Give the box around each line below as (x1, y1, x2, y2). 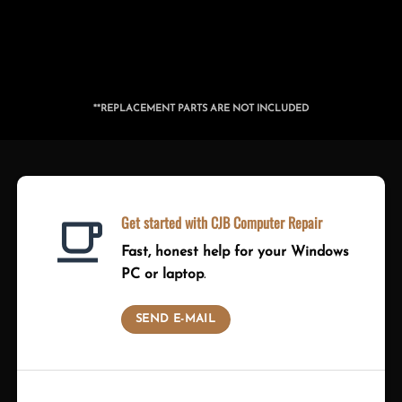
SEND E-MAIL (135, 313, 216, 326)
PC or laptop (120, 267, 204, 283)
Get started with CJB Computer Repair (120, 212, 322, 234)
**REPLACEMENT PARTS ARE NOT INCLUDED (93, 104, 309, 115)
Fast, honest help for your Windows (120, 245, 349, 260)
